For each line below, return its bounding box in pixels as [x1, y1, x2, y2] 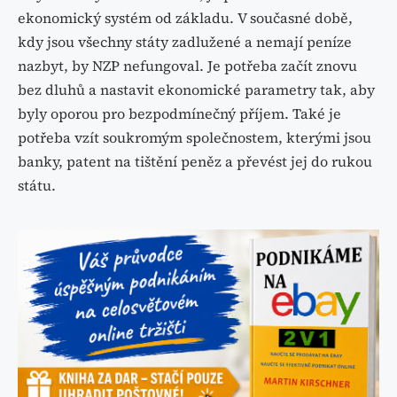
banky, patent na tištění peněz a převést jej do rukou [18, 152, 372, 172]
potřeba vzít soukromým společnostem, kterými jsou [18, 128, 371, 148]
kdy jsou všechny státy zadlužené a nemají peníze [18, 32, 352, 52]
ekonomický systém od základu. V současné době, [18, 8, 353, 28]
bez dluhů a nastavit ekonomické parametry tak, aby [18, 80, 375, 100]
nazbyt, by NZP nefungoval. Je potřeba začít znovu [18, 56, 357, 76]
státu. [18, 175, 56, 196]
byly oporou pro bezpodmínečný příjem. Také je [18, 104, 341, 124]
